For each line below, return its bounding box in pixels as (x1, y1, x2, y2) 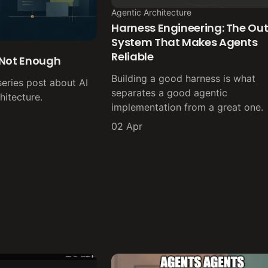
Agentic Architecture (111, 7, 192, 17)
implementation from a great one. (111, 100, 264, 113)
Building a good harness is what (111, 72, 256, 84)
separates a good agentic (111, 86, 228, 99)
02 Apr (111, 120, 143, 132)
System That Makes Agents (111, 34, 258, 50)
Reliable (111, 48, 154, 64)
